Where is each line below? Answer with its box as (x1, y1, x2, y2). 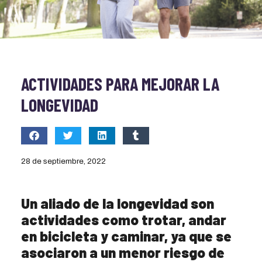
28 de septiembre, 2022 (20, 156, 106, 166)
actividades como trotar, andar (20, 211, 226, 229)
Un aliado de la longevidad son (20, 195, 214, 212)
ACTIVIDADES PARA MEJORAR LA (20, 73, 219, 94)
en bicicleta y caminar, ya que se (20, 227, 232, 245)
